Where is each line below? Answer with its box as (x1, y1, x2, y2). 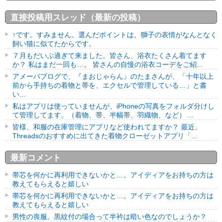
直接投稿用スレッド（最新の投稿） (10, 13, 145, 23)
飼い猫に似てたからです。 (12, 40, 96, 48)
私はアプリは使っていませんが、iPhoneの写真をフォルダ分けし (12, 102, 215, 111)
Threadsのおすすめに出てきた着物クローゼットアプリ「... (12, 132, 197, 140)
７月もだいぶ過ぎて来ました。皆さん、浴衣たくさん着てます (12, 52, 207, 60)
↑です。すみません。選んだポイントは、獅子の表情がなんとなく (12, 31, 217, 39)
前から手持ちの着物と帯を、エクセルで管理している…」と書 (12, 81, 207, 90)
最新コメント (10, 153, 61, 163)
